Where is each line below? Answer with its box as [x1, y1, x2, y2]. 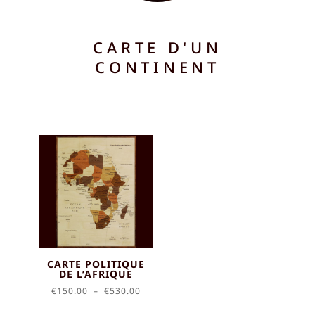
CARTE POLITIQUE [47, 257, 146, 271]
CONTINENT [95, 56, 220, 77]
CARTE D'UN [93, 37, 222, 58]
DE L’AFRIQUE [59, 267, 134, 281]
